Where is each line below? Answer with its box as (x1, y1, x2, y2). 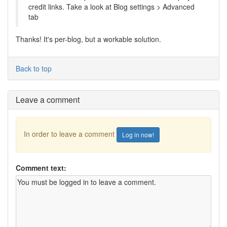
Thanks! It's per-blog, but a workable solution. (16, 34, 161, 44)
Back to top (16, 63, 52, 73)
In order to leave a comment (24, 128, 117, 139)
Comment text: (16, 163, 66, 173)
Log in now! (122, 130, 154, 139)
